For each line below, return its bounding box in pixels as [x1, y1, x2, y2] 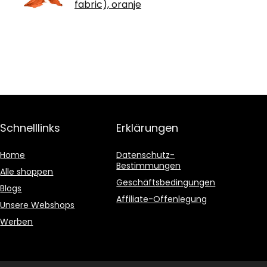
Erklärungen [116, 120, 179, 135]
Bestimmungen [116, 159, 181, 172]
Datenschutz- [116, 148, 175, 161]
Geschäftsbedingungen [116, 176, 216, 188]
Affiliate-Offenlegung [116, 193, 207, 205]
